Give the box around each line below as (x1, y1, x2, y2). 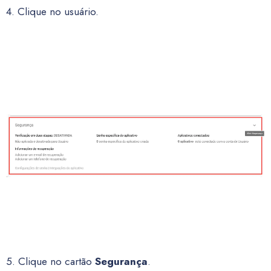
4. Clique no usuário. (6, 4, 99, 19)
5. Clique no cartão (6, 254, 95, 269)
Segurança (95, 254, 148, 269)
